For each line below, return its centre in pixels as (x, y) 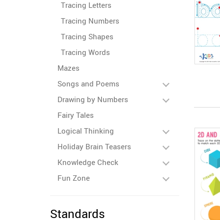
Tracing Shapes (87, 36)
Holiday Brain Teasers (94, 146)
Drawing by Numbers (93, 99)
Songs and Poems (88, 83)
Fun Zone (74, 178)
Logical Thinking (86, 131)
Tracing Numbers (90, 21)
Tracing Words (85, 52)
